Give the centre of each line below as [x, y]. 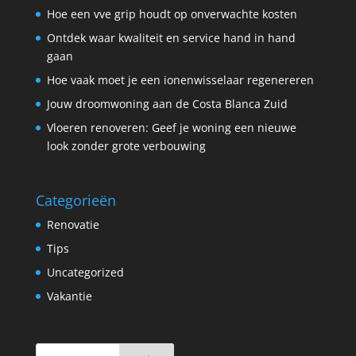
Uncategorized [85, 273]
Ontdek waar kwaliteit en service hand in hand [171, 37]
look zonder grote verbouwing [126, 145]
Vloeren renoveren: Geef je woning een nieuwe [171, 127]
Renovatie [73, 225]
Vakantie [69, 296]
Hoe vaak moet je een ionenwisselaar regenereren [180, 79]
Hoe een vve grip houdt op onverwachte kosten [172, 14]
